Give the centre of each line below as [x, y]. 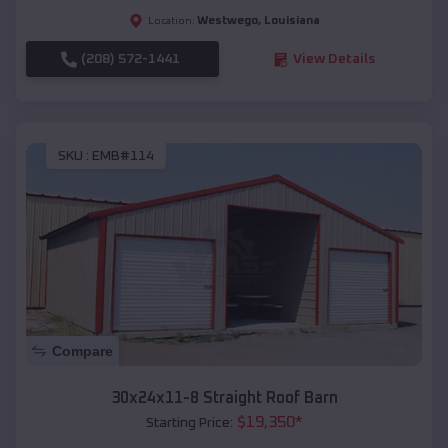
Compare [82, 350]
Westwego [227, 21]
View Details [333, 59]
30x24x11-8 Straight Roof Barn [224, 397]
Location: [171, 21]
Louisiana [291, 21]
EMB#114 [123, 155]
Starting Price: [189, 422]
